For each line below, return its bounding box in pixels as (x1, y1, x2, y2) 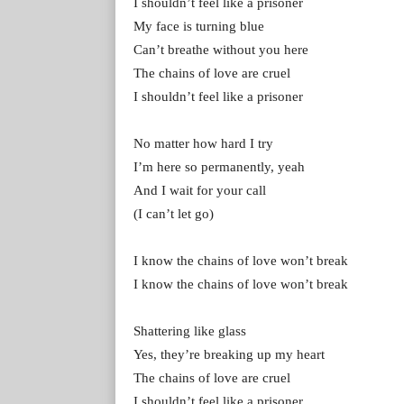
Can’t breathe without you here (133, 41, 308, 57)
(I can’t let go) (133, 206, 214, 221)
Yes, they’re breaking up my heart (133, 346, 325, 362)
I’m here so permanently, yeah (133, 159, 305, 174)
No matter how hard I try (133, 135, 273, 151)
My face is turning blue (133, 18, 264, 33)
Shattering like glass (133, 323, 246, 338)
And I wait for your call (133, 182, 266, 197)
